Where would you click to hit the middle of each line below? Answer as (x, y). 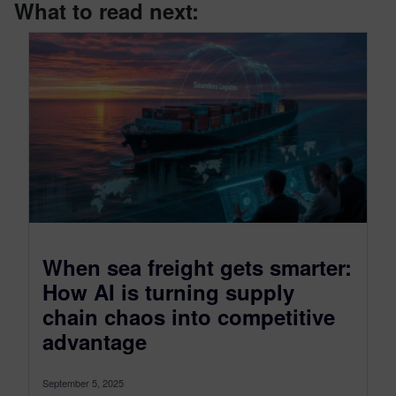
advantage (95, 341)
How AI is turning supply (168, 291)
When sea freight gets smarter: (197, 267)
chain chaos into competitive (189, 316)
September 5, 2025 (83, 382)
